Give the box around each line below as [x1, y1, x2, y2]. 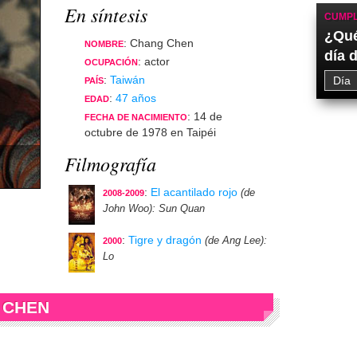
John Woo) [103, 203, 152, 214]
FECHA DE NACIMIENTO [84, 112, 187, 122]
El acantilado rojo [151, 186, 237, 198]
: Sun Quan [152, 203, 205, 214]
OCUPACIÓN [84, 57, 138, 67]
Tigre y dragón [128, 233, 202, 246]
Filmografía [65, 151, 156, 176]
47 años [116, 92, 156, 104]
